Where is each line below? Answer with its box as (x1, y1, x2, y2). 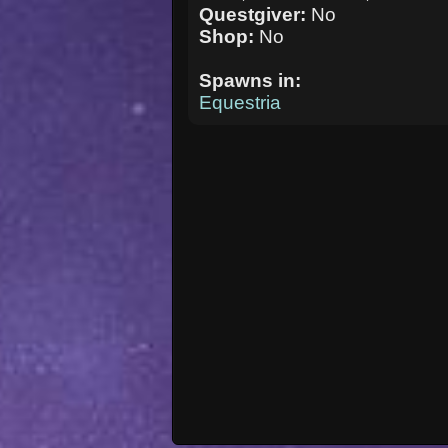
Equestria (199, 91, 282, 113)
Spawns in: (199, 69, 302, 91)
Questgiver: (199, 3, 312, 25)
